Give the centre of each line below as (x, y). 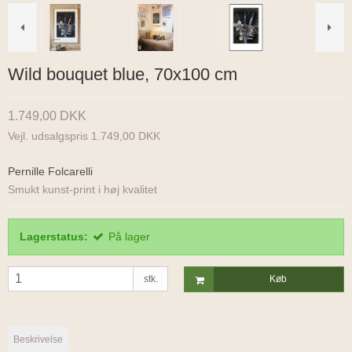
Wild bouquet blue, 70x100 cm (123, 75)
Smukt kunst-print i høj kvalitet (82, 190)
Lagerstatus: (54, 237)
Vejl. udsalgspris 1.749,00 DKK (84, 136)
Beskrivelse (38, 339)
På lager (129, 237)
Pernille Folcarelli (50, 172)
